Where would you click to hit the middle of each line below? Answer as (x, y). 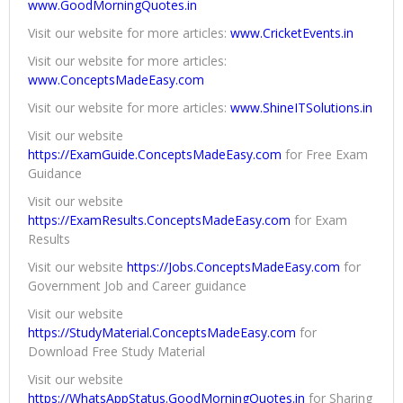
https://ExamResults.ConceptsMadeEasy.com (159, 220)
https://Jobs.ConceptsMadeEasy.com (233, 267)
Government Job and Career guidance (137, 286)
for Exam (319, 220)
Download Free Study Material (116, 352)
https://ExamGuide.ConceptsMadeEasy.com (155, 155)
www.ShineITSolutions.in (301, 108)
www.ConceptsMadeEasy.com (116, 80)
